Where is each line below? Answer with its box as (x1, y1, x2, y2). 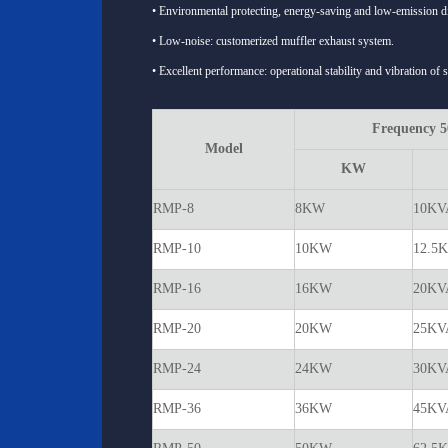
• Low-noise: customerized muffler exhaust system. (152, 34, 394, 48)
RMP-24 (153, 361, 201, 376)
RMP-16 (153, 281, 201, 296)
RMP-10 (153, 241, 201, 256)
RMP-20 (153, 321, 201, 336)
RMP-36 (153, 401, 201, 416)
